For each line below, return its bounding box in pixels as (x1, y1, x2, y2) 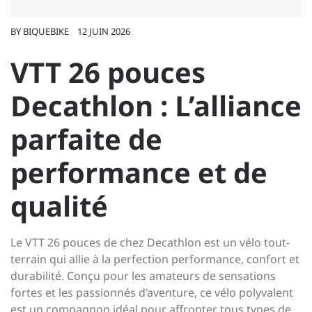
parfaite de (10, 120, 162, 158)
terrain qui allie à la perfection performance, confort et (10, 251, 299, 267)
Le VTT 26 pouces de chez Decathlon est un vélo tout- (10, 235, 290, 250)
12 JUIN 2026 (77, 25, 130, 38)
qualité (10, 187, 108, 225)
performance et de (10, 153, 267, 192)
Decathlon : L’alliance (10, 86, 302, 125)
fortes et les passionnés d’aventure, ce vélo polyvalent (10, 285, 293, 300)
